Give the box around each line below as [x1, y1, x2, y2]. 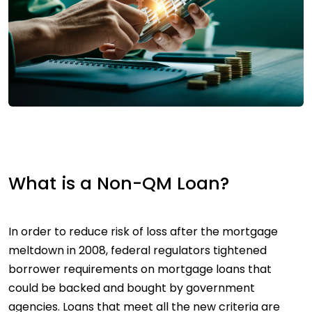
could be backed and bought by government [8, 279, 255, 296]
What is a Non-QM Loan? [8, 171, 229, 196]
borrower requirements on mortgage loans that [8, 260, 272, 277]
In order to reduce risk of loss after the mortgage [8, 223, 278, 240]
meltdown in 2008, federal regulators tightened [8, 242, 267, 258]
